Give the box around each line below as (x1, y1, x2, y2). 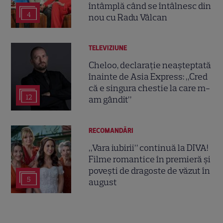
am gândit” (89, 94, 132, 106)
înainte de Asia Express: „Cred (89, 71, 208, 83)
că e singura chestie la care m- (89, 83, 211, 94)
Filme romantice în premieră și (89, 154, 211, 165)
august (89, 177, 117, 188)
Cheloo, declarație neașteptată (89, 60, 212, 71)
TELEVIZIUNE (89, 44, 127, 53)
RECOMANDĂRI (89, 126, 134, 135)
